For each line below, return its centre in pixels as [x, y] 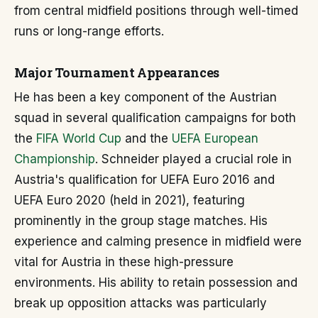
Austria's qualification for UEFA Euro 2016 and [144, 180]
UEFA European [215, 138]
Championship [55, 159]
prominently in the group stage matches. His [141, 221]
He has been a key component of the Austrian [146, 97]
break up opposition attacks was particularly [141, 303]
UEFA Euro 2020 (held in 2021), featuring [130, 200]
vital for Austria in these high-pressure [124, 262]
